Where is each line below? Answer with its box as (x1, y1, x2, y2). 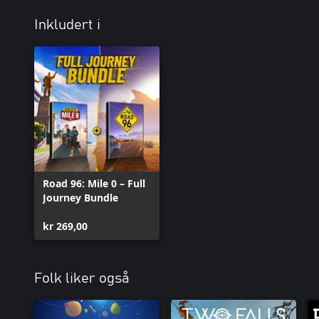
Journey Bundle (43, 191, 118, 204)
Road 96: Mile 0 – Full (43, 177, 145, 190)
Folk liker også (34, 271, 130, 286)
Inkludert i (34, 18, 100, 32)
